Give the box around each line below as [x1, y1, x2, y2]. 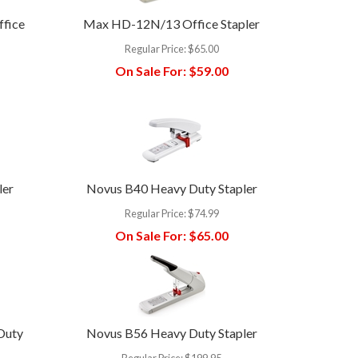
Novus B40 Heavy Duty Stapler [86, 180, 257, 196]
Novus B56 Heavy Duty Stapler [86, 324, 257, 340]
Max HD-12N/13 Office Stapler [83, 15, 261, 31]
